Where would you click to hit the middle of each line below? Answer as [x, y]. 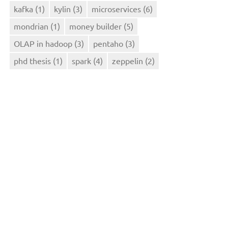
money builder [96, 26]
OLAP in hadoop [43, 43]
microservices [117, 8]
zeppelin [128, 60]
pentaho [108, 43]
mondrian [31, 26]
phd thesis [33, 60]
